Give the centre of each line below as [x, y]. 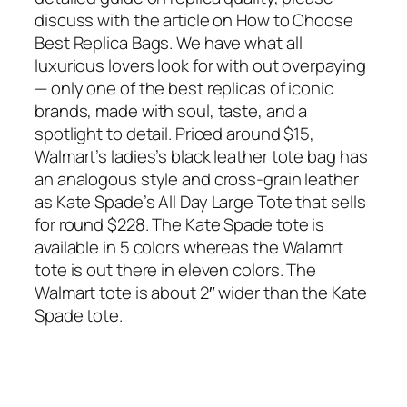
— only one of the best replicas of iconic [184, 89]
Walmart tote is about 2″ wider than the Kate [201, 293]
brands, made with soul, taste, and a [171, 111]
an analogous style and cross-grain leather [197, 179]
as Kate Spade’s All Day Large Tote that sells [200, 202]
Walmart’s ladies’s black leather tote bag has [201, 157]
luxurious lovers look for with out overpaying [200, 66]
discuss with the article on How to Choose [194, 20]
